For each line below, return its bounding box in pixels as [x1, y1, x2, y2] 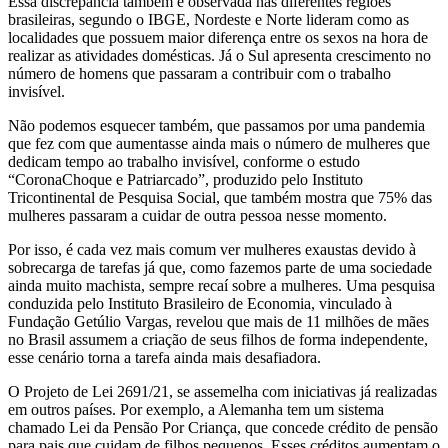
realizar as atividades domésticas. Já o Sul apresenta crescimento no [8, 47, 431, 65]
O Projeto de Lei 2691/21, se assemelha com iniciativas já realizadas [8, 383, 437, 401]
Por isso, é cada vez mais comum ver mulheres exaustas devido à [8, 241, 416, 259]
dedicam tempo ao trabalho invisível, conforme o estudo [8, 153, 360, 171]
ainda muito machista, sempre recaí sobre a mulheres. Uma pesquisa [8, 277, 435, 295]
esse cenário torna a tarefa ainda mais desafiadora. [8, 349, 321, 367]
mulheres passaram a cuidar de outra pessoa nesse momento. [8, 207, 387, 225]
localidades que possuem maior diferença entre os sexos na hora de [8, 29, 428, 47]
